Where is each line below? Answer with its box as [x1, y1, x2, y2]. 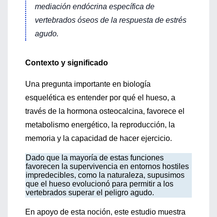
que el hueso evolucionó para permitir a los [26, 180, 173, 188]
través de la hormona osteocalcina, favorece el [25, 107, 185, 115]
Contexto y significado [25, 59, 108, 67]
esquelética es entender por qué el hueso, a [25, 93, 175, 102]
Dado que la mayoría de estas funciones [26, 154, 164, 162]
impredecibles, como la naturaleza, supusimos [26, 171, 185, 179]
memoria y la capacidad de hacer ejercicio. [25, 134, 172, 142]
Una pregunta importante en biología [25, 80, 151, 88]
